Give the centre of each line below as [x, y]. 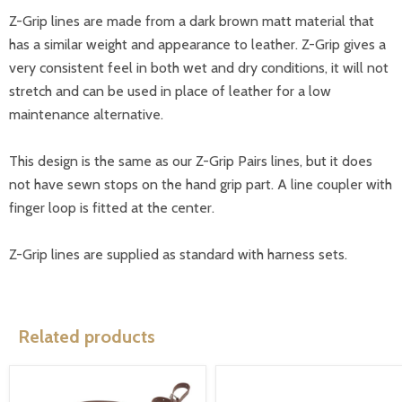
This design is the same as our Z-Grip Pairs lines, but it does [191, 162]
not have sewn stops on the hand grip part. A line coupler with [201, 185]
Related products [87, 336]
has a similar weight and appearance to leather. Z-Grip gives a [197, 45]
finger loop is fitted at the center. [112, 208]
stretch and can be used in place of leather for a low [170, 92]
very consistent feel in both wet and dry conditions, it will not [199, 68]
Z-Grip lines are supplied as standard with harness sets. [178, 255]
